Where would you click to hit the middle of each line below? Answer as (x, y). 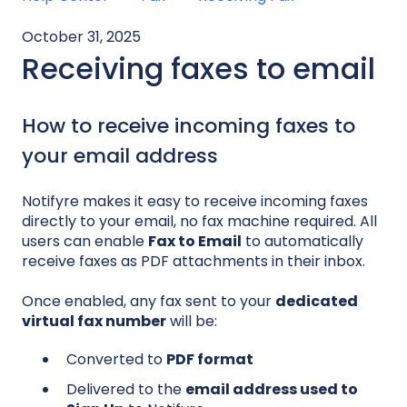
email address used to (272, 390)
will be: (192, 322)
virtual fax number (94, 322)
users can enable (85, 241)
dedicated (317, 302)
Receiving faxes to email (199, 68)
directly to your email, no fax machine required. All (199, 221)
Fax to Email (195, 241)
